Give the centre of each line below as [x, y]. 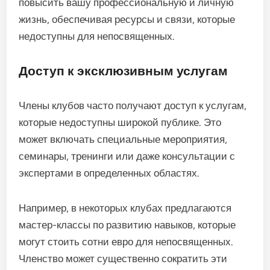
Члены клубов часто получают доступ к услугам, [133, 106]
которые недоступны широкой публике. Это [120, 123]
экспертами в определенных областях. [109, 173]
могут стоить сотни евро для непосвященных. [126, 242]
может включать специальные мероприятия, [123, 140]
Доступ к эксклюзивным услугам [124, 71]
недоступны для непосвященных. [97, 36]
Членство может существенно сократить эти [123, 259]
